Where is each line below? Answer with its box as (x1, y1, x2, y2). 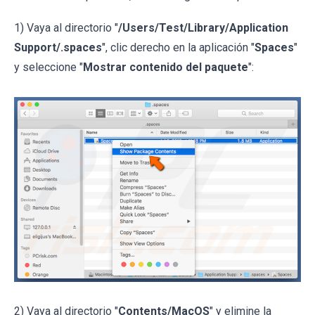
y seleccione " (14, 60, 83, 75)
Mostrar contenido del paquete (83, 60, 248, 75)
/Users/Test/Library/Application (118, 21, 288, 35)
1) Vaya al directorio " (14, 21, 118, 35)
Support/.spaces (14, 41, 102, 55)
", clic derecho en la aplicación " (102, 41, 255, 55)
